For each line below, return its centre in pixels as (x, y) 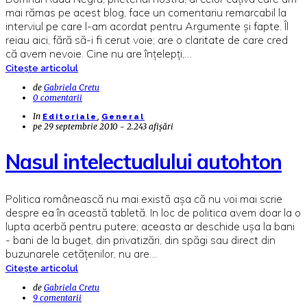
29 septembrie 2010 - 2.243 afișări (109, 126)
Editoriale (70, 116)
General (123, 116)
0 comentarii (58, 97)
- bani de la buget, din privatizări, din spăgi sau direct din (140, 240)
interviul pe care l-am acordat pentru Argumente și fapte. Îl (147, 26)
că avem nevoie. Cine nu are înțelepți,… (99, 53)
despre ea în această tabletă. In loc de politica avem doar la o (153, 212)
